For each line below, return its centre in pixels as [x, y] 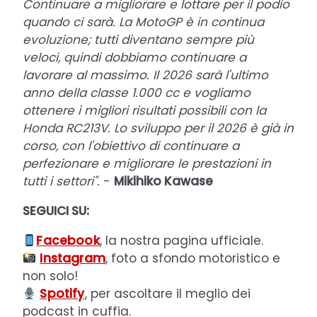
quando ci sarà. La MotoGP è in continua [143, 22]
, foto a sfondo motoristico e [192, 258]
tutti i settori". [61, 181]
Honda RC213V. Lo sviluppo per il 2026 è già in [158, 128]
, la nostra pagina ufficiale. [181, 240]
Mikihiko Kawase [163, 181]
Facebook [68, 240]
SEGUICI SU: [56, 211]
